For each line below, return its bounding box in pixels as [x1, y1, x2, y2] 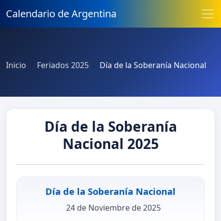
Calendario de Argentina [6, 7, 116, 20]
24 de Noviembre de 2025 [66, 202, 161, 213]
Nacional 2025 [62, 134, 159, 153]
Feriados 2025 [37, 60, 89, 71]
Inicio [6, 60, 26, 71]
